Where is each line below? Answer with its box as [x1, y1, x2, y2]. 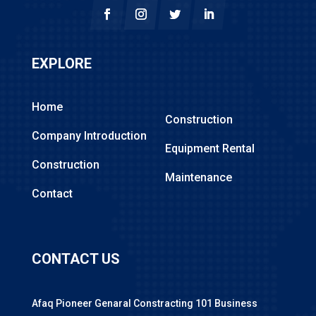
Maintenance [164, 171, 232, 184]
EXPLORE [31, 55, 92, 72]
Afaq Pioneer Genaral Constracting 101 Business [31, 298, 257, 310]
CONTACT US [31, 250, 120, 268]
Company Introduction [31, 129, 147, 142]
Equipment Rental [164, 142, 255, 155]
